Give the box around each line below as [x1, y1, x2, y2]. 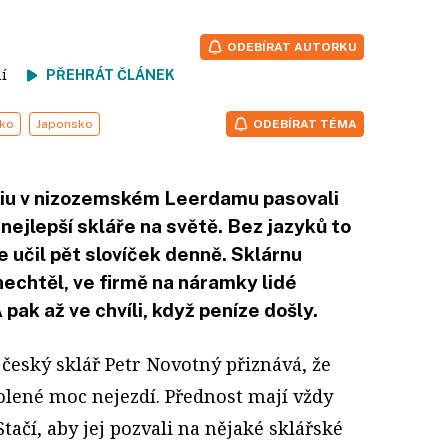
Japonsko [36, 116, 93, 131]
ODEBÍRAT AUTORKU [227, 39, 357, 54]
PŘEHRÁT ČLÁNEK [46, 66, 175, 83]
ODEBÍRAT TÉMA [253, 116, 357, 131]
